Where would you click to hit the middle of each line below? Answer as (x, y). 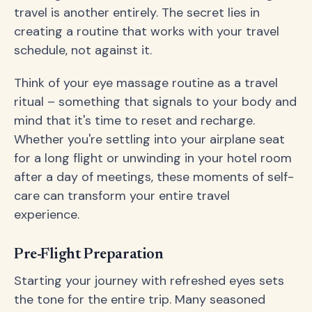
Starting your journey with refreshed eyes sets (149, 281)
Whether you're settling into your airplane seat (149, 140)
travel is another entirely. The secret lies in (137, 13)
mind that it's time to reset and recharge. (134, 121)
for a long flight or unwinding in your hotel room (153, 158)
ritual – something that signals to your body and (155, 102)
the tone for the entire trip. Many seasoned (140, 300)
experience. (47, 215)
